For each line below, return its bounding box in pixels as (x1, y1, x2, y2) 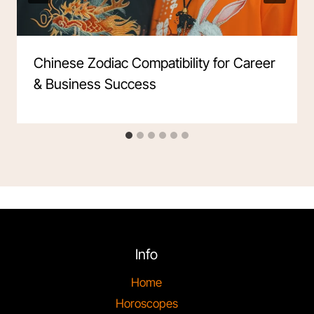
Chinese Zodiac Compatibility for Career (34, 55, 275, 72)
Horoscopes (115, 296, 178, 310)
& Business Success (34, 76, 156, 93)
